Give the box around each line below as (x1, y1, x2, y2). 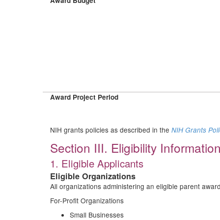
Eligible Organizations (50, 170, 136, 182)
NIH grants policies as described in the (50, 125, 171, 135)
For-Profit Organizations (50, 195, 124, 205)
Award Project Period (50, 92, 118, 102)
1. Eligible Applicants (50, 156, 143, 170)
